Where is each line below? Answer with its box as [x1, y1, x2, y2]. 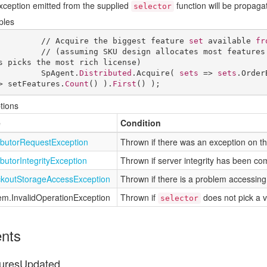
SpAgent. [41, 68, 79, 77]
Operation [36, 191, 73, 203]
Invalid [11, 191, 36, 203]
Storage [17, 173, 46, 185]
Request [20, 136, 51, 148]
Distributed [79, 68, 132, 77]
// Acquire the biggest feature [41, 36, 189, 45]
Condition [120, 117, 161, 129]
